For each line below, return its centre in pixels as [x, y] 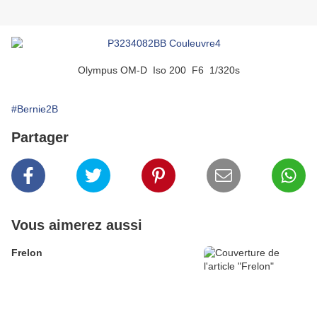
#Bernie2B [35, 109]
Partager [40, 138]
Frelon [27, 253]
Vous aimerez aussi [77, 225]
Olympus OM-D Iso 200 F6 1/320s [158, 70]
